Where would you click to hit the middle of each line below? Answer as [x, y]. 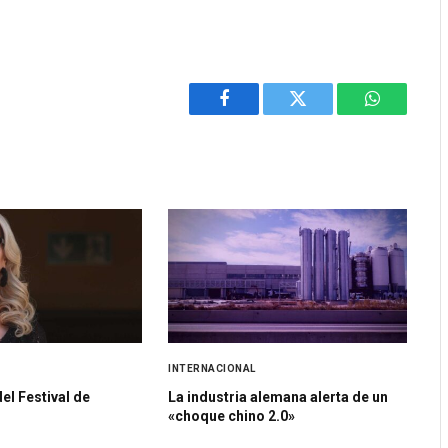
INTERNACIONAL [212, 369]
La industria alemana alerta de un [278, 397]
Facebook [257, 113]
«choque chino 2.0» [232, 416]
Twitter [322, 113]
